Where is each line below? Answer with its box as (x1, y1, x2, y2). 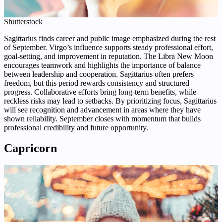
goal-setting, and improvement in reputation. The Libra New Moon (4, 52, 213, 60)
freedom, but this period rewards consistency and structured (4, 78, 189, 87)
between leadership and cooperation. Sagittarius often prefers (4, 69, 194, 78)
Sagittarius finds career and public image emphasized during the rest (4, 34, 216, 43)
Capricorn (4, 142, 57, 155)
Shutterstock (4, 17, 43, 26)
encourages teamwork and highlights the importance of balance (4, 60, 201, 69)
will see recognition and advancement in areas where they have (4, 105, 201, 114)
